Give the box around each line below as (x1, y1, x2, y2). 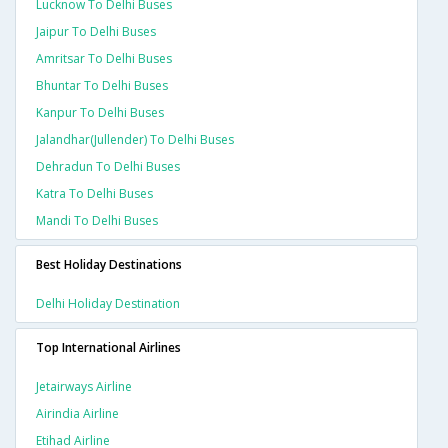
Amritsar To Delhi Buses (36, 50, 172, 68)
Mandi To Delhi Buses (36, 212, 158, 230)
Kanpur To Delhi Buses (36, 104, 164, 122)
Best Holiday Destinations (36, 256, 182, 274)
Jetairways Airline (36, 378, 132, 396)
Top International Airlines (36, 339, 181, 357)
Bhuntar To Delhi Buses (36, 77, 168, 95)
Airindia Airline (36, 405, 119, 423)
